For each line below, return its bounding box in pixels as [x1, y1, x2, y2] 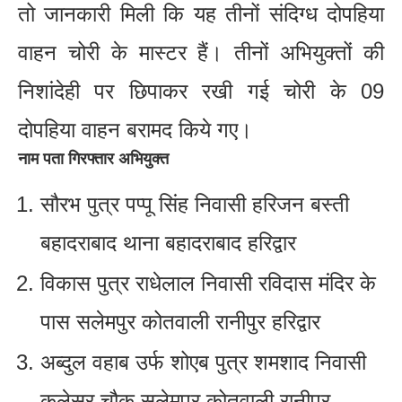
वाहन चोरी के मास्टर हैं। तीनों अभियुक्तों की [18, 39, 384, 65]
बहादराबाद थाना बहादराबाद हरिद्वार [40, 230, 328, 255]
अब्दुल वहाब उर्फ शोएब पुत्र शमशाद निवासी [40, 349, 366, 374]
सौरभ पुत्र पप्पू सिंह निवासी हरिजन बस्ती [40, 191, 349, 216]
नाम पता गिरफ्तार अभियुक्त [18, 149, 169, 168]
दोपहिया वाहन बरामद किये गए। [18, 117, 252, 142]
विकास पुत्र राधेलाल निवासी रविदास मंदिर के [40, 270, 376, 295]
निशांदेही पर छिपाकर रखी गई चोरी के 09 [18, 78, 384, 103]
